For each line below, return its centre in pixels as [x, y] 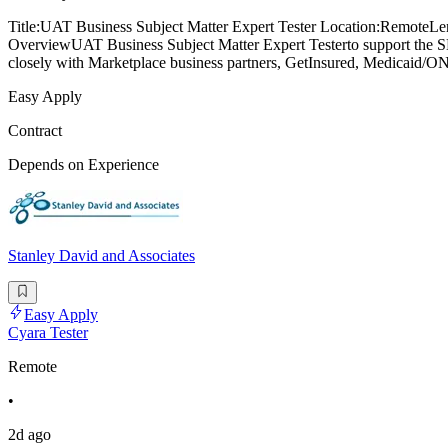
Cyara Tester [48, 332]
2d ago [29, 434]
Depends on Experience [83, 165]
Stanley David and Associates [101, 256]
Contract [35, 131]
